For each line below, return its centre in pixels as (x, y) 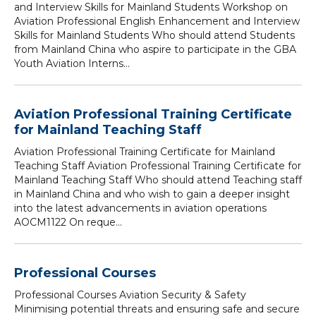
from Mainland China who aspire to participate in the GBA (155, 49)
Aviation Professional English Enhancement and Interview (157, 21)
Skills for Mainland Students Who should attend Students (154, 35)
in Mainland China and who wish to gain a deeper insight (152, 194)
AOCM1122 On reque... (68, 222)
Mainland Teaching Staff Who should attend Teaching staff (158, 180)
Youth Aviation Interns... (72, 63)
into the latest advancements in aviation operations (140, 208)
